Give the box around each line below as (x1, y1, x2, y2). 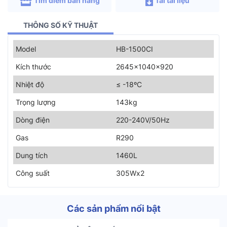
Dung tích (16, 151, 48, 160)
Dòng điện (16, 116, 50, 125)
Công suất (16, 169, 50, 178)
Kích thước (16, 62, 51, 71)
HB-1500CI (116, 45, 153, 54)
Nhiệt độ (16, 80, 44, 89)
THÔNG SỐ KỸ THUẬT (23, 21, 98, 30)
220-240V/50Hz (116, 116, 170, 125)
